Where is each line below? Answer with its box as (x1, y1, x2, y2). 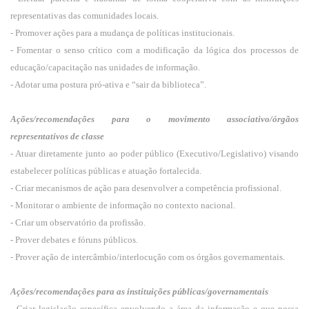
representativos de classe (10, 131, 104, 141)
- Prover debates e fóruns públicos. (10, 235, 138, 245)
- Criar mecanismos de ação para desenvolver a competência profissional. (10, 183, 281, 193)
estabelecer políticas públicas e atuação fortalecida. (10, 166, 201, 176)
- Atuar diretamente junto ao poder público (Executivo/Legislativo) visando (10, 148, 299, 159)
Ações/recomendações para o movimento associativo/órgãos (10, 114, 299, 124)
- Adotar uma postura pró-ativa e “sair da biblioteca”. (10, 79, 206, 90)
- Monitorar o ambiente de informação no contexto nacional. (10, 200, 235, 210)
